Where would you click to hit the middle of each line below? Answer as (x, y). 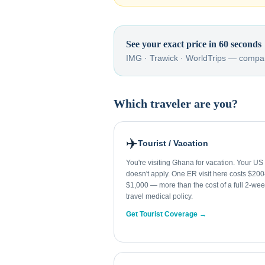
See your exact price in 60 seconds (194, 44)
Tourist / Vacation (173, 143)
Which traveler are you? (176, 104)
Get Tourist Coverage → (166, 214)
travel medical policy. (159, 196)
